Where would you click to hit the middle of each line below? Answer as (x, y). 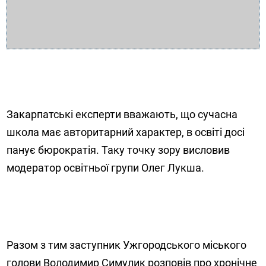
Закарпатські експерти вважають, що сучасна (122, 114)
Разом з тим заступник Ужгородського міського (127, 245)
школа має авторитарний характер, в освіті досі (126, 132)
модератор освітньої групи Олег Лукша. (106, 167)
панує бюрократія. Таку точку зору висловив (118, 150)
